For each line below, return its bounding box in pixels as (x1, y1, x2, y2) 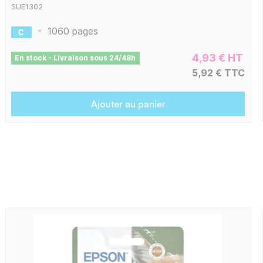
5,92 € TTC (192, 67, 245, 79)
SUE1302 (11, 2, 43, 12)
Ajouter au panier (90, 98, 166, 110)
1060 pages (47, 25, 98, 38)
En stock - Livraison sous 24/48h (15, 53, 136, 63)
